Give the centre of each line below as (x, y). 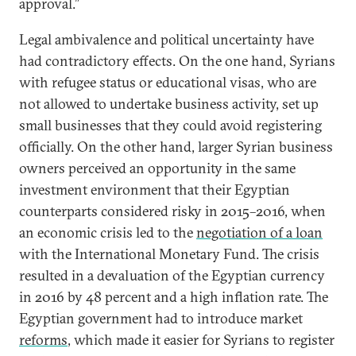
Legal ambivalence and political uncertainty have (166, 39)
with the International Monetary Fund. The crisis (169, 253)
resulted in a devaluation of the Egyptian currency (172, 275)
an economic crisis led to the (108, 232)
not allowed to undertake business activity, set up (169, 103)
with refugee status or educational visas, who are (168, 82)
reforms (43, 339)
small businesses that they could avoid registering (170, 125)
